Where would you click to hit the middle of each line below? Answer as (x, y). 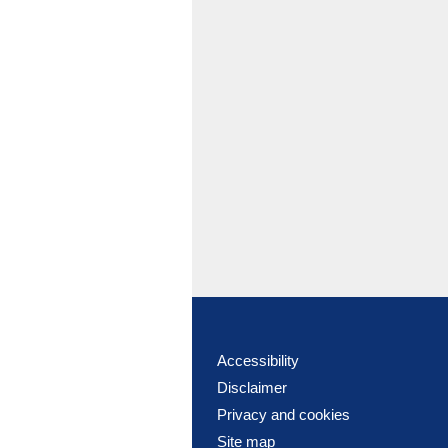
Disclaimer (252, 388)
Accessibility (258, 361)
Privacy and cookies (283, 415)
